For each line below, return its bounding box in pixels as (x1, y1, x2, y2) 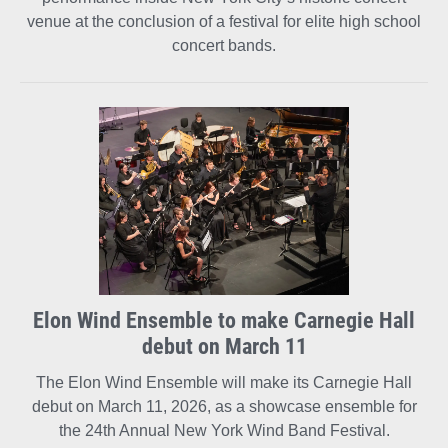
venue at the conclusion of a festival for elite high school (27, 13, 421, 31)
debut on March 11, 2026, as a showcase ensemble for (31, 397, 417, 415)
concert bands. (172, 37, 276, 55)
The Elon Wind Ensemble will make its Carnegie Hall (36, 373, 412, 391)
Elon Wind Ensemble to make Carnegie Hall (33, 304, 415, 334)
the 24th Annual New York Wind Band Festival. (58, 421, 390, 439)
